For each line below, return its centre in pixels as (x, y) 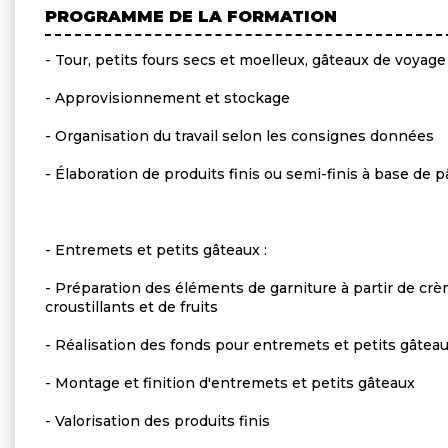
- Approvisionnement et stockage (167, 97)
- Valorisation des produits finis (157, 420)
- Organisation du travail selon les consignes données (239, 135)
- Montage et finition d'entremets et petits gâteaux (230, 382)
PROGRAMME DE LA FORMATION (191, 16)
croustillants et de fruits (131, 306)
